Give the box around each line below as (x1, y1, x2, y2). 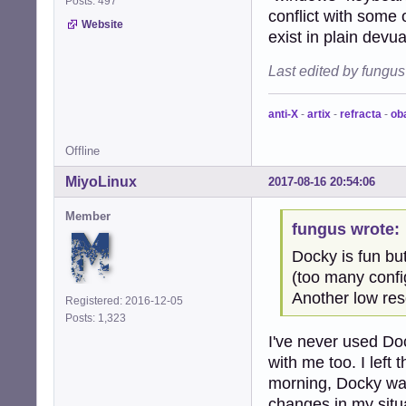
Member (65, 208, 111, 223)
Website (82, 17, 123, 31)
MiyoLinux (65, 173, 137, 189)
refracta (340, 107, 382, 121)
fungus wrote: (291, 220, 400, 239)
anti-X (268, 107, 298, 121)
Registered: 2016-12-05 (65, 294, 183, 307)
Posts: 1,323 (65, 311, 131, 324)
